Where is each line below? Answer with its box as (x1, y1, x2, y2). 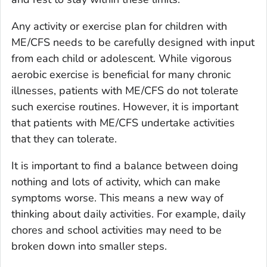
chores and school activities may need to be (11, 222, 222, 237)
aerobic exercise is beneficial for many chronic (11, 67, 231, 82)
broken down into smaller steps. (11, 238, 167, 253)
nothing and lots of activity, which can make (11, 174, 221, 189)
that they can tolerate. (11, 131, 117, 146)
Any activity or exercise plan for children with (11, 18, 227, 33)
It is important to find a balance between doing (11, 158, 238, 173)
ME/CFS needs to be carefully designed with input (11, 35, 254, 49)
